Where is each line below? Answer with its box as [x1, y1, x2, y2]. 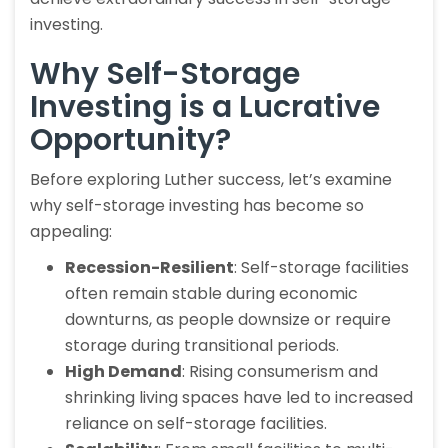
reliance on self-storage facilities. [65, 412, 327, 436]
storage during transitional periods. [65, 334, 339, 358]
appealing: [30, 220, 112, 244]
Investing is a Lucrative [30, 86, 380, 129]
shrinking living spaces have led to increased [65, 386, 413, 410]
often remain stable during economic [65, 282, 358, 306]
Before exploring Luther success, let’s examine [30, 168, 392, 192]
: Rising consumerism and [182, 360, 378, 384]
